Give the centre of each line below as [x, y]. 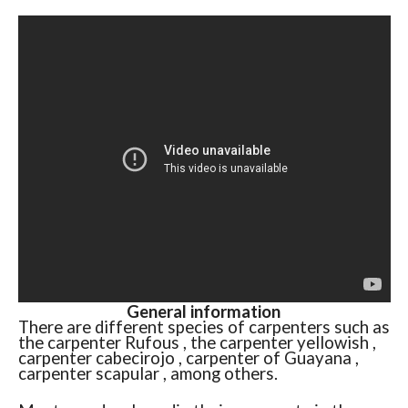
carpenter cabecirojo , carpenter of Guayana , [188, 358]
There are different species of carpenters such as [204, 327]
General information [204, 312]
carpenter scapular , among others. [148, 374]
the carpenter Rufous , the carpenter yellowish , [197, 343]
